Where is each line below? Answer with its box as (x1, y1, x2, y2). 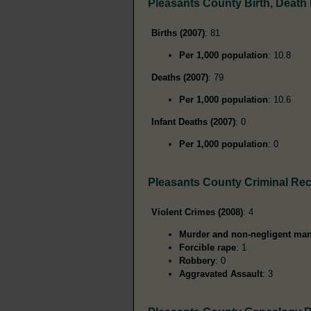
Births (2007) (151, 27, 205, 38)
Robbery (179, 255, 215, 266)
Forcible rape (179, 242, 236, 253)
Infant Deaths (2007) (151, 116, 235, 127)
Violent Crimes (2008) (151, 206, 243, 217)
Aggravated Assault (179, 268, 262, 279)
